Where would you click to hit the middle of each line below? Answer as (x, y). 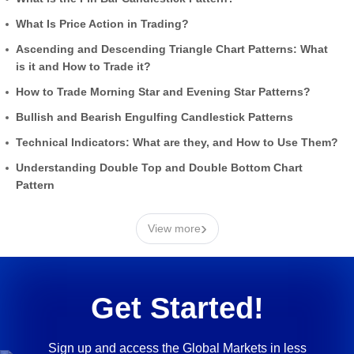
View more (174, 228)
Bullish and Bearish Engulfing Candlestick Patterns (154, 117)
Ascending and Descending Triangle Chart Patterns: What (172, 49)
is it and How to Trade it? (83, 66)
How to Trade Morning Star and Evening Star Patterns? (163, 91)
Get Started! (177, 308)
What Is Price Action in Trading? (102, 23)
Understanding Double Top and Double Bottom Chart (159, 167)
